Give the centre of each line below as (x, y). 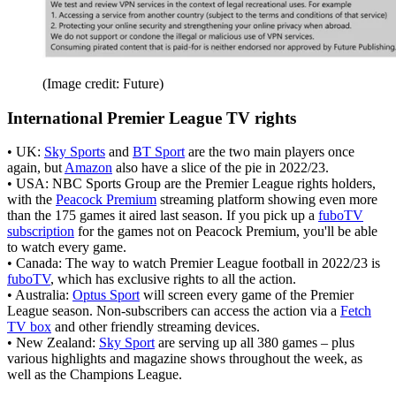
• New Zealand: (53, 343)
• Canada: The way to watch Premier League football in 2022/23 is (194, 263)
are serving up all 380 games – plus (255, 343)
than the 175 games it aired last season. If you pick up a (163, 216)
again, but (36, 168)
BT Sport (159, 152)
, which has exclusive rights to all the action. (173, 279)
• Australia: (40, 295)
